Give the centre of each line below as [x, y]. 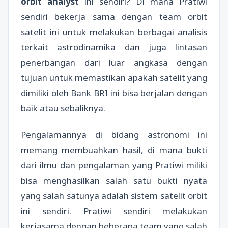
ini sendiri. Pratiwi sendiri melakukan [114, 211]
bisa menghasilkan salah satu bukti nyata [114, 180]
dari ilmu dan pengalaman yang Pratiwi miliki [114, 165]
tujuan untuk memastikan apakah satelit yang [114, 78]
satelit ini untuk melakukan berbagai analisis [114, 32]
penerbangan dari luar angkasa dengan [114, 63]
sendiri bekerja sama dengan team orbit [114, 17]
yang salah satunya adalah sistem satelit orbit [114, 195]
